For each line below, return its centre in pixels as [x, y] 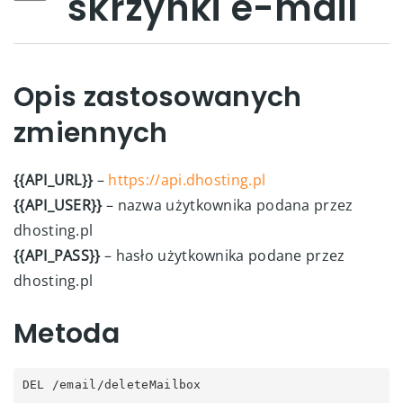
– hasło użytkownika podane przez [223, 255]
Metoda [67, 334]
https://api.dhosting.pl [187, 180]
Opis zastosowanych [158, 97]
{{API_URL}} [54, 180]
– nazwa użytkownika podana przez [228, 205]
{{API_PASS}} [57, 255]
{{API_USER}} [58, 205]
